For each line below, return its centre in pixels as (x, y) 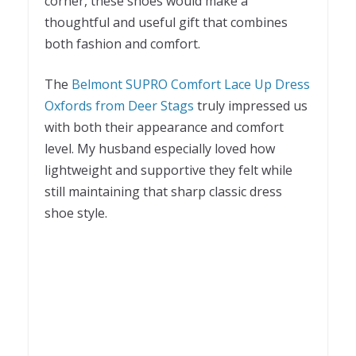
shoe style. (76, 213)
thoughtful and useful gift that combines (166, 22)
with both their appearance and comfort (164, 127)
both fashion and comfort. (122, 43)
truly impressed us (252, 105)
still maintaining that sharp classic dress (163, 191)
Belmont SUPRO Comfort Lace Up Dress (191, 84)
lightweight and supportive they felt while (168, 170)
